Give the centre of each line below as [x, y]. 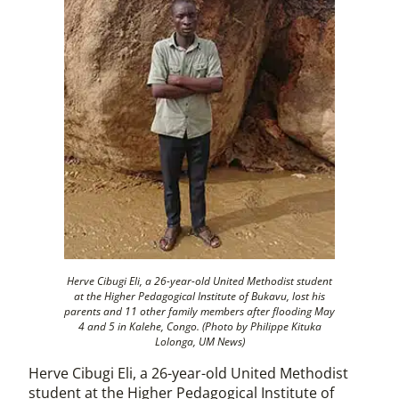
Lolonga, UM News [198, 342]
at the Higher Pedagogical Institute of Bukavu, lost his [199, 296]
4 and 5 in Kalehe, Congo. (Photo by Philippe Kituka [199, 326]
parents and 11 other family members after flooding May [199, 311]
